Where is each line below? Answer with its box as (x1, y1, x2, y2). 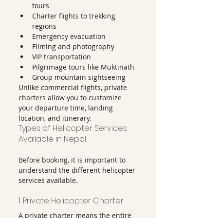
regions (32, 21, 56, 31)
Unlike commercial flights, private (18, 83, 129, 92)
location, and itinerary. (18, 113, 91, 123)
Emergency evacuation (32, 32, 106, 41)
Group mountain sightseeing (32, 73, 126, 82)
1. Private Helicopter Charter (18, 195, 124, 206)
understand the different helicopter (18, 165, 137, 175)
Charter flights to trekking (32, 11, 117, 20)
